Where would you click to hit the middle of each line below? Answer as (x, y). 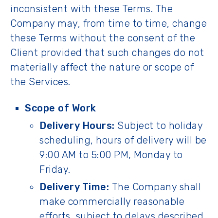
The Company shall (155, 187)
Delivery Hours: (77, 126)
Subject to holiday (158, 126)
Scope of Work (61, 108)
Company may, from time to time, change (109, 23)
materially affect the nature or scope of (102, 67)
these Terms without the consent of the (103, 38)
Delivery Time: (74, 187)
